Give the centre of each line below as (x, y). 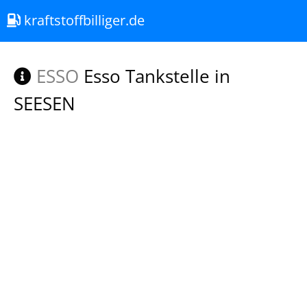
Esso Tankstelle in (155, 76)
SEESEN (45, 103)
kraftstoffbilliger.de (83, 20)
